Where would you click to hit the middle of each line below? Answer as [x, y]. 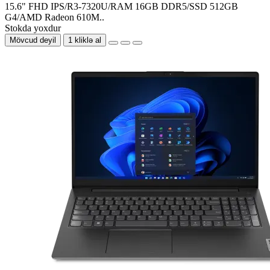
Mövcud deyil [33, 40]
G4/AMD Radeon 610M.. [55, 17]
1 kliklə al [85, 40]
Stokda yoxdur [33, 28]
